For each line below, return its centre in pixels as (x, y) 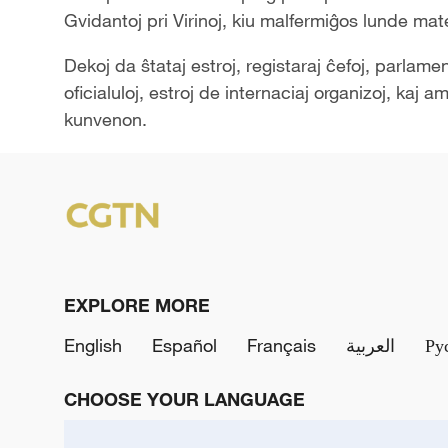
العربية (370, 345)
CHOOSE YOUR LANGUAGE (184, 399)
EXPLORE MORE (137, 305)
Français (281, 345)
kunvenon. (105, 119)
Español (184, 345)
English (93, 345)
